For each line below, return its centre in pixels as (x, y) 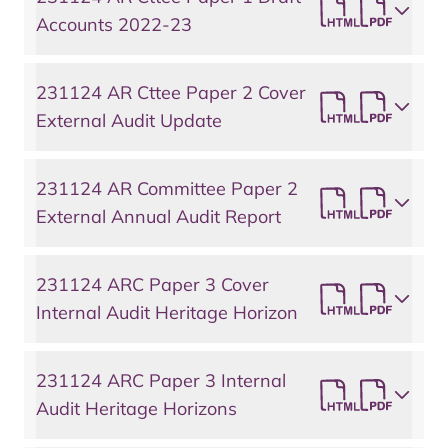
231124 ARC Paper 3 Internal (161, 380)
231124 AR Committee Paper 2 (167, 188)
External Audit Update (129, 120)
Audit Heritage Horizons (136, 408)
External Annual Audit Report (158, 216)
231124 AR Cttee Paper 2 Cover (171, 92)
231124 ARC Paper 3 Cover (152, 284)
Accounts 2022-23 (114, 24)
